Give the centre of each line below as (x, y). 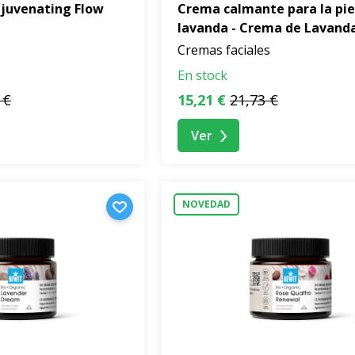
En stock (202, 76)
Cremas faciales (224, 50)
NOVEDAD (206, 204)
